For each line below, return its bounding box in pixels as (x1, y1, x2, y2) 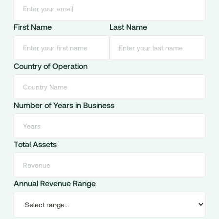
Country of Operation (13, 61, 88, 71)
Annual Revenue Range (13, 178, 96, 188)
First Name (13, 22, 52, 32)
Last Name (109, 22, 147, 32)
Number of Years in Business (13, 100, 114, 110)
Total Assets (13, 139, 57, 149)
